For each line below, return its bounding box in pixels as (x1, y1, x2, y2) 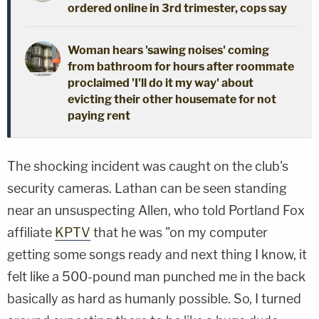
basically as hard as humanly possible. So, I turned (7, 291, 301, 306)
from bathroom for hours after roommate (68, 59, 294, 73)
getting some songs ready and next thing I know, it (7, 246, 307, 262)
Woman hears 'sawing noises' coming (68, 43, 269, 57)
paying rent (68, 108, 130, 122)
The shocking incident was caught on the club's (7, 158, 288, 174)
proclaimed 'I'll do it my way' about (68, 75, 253, 90)
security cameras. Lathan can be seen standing (7, 180, 287, 196)
